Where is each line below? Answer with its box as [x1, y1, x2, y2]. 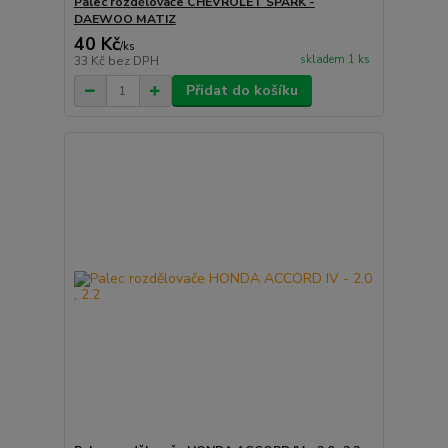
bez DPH [107, 53, 159, 70]
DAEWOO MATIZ [73, 11, 176, 28]
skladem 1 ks [299, 51, 370, 67]
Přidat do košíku [185, 81, 298, 101]
